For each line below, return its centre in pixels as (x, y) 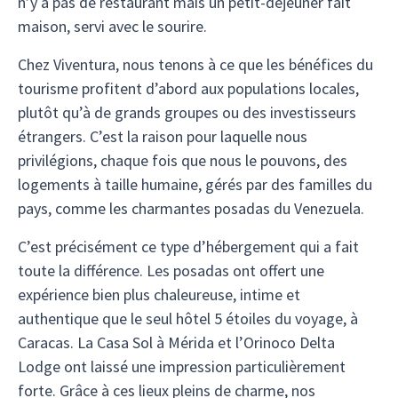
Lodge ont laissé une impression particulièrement (182, 366)
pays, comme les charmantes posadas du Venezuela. (191, 208)
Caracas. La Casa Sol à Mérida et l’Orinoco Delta (176, 342)
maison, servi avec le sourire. (112, 26)
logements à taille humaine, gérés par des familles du (195, 184)
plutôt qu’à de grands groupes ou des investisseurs (187, 112)
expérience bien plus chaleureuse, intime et (159, 295)
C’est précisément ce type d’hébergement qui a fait (188, 247)
